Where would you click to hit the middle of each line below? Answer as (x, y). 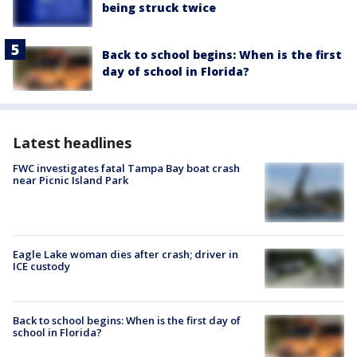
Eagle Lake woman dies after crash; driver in (126, 255)
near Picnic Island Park (71, 180)
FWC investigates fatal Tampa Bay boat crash (126, 169)
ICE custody (41, 267)
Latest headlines (72, 143)
